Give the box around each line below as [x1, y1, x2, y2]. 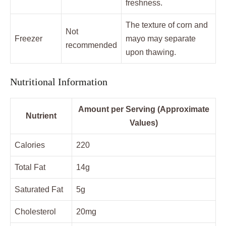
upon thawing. [126, 48, 176, 57]
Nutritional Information [10, 76, 107, 88]
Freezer [15, 34, 42, 43]
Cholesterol [15, 207, 56, 216]
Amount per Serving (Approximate [78, 105, 209, 114]
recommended [66, 41, 117, 50]
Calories [15, 141, 45, 150]
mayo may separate [126, 34, 196, 43]
